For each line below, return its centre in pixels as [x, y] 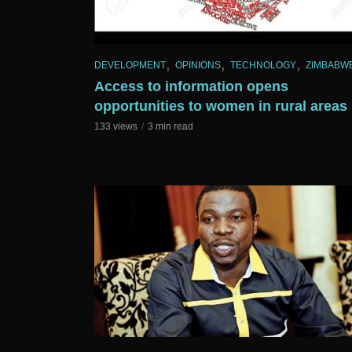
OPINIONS [198, 66]
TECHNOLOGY [263, 66]
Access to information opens [191, 87]
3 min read [170, 127]
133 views [116, 127]
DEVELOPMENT [130, 66]
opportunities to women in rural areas [221, 106]
